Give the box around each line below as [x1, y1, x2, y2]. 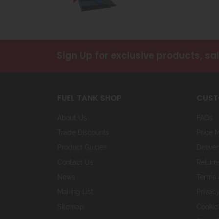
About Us [57, 112, 87, 122]
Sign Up [57, 48, 93, 62]
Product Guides [57, 142, 107, 152]
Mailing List [57, 186, 93, 196]
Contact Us [57, 156, 93, 166]
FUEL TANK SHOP [57, 92, 122, 104]
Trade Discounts [57, 127, 109, 136]
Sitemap [57, 201, 84, 211]
